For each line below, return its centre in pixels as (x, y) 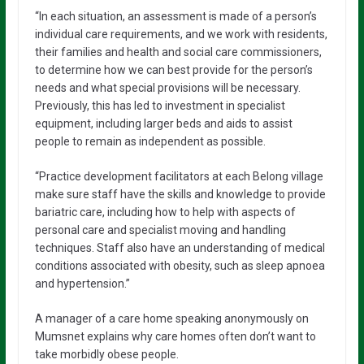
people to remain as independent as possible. (150, 141)
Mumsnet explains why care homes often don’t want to (175, 336)
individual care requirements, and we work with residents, (181, 34)
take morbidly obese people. (106, 354)
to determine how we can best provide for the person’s (173, 69)
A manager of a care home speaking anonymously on (171, 318)
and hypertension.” (82, 283)
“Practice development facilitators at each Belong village (179, 176)
